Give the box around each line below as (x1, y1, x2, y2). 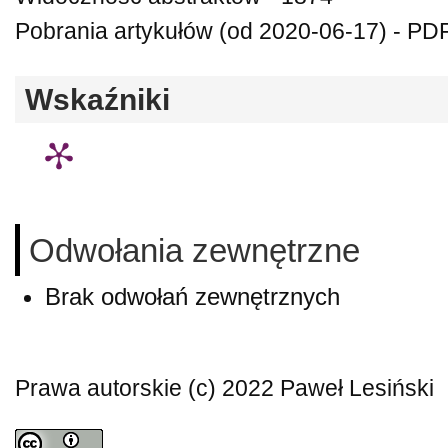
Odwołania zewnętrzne (29, 232, 360, 270)
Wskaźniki (25, 82, 170, 116)
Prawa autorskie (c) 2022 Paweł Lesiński (15, 375, 434, 401)
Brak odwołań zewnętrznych (45, 282, 340, 310)
